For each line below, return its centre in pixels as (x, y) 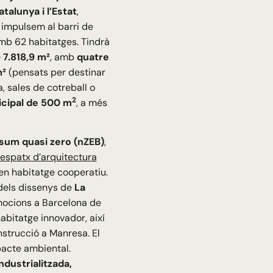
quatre (93, 57)
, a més (91, 103)
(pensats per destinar (55, 73)
